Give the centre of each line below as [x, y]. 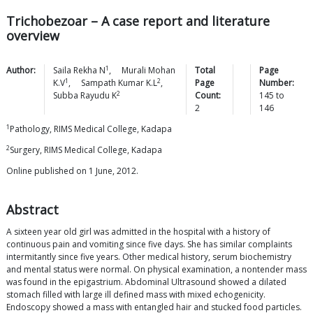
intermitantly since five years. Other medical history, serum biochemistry [149, 257]
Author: [21, 71]
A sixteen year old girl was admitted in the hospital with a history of [138, 232]
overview [33, 36]
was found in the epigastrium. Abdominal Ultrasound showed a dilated [146, 282]
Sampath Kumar [112, 83]
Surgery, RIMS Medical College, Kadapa [86, 150]
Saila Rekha [75, 71]
